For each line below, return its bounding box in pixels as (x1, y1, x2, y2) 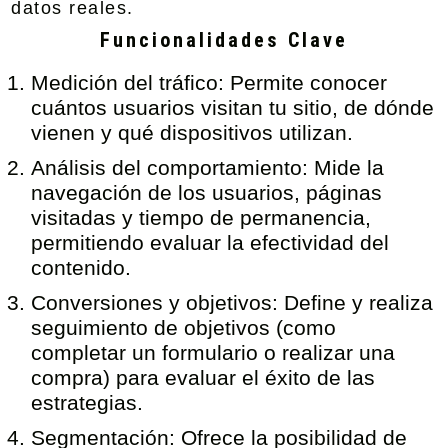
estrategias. (31, 391, 144, 414)
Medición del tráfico (31, 71, 219, 94)
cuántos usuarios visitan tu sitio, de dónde (31, 96, 435, 119)
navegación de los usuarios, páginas (31, 181, 383, 204)
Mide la (308, 156, 385, 179)
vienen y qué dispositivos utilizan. (31, 121, 354, 144)
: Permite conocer (218, 71, 388, 94)
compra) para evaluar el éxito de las (31, 366, 376, 389)
